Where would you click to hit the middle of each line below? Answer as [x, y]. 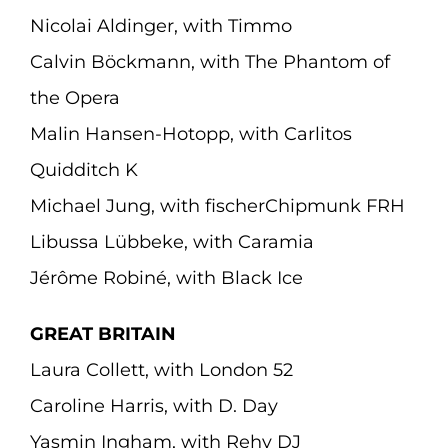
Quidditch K [83, 170]
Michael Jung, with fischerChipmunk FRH [217, 206]
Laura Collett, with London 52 [161, 370]
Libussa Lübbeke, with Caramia [171, 242]
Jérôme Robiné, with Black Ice [166, 278]
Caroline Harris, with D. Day [153, 406]
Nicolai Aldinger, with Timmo [160, 26]
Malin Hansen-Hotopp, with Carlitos [190, 134]
